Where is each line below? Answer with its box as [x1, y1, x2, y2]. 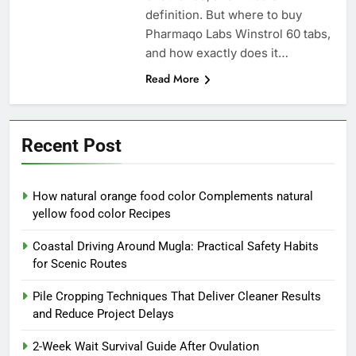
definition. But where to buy [145, 6, 302, 22]
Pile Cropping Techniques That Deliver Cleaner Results [33, 288, 321, 304]
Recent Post [21, 133, 122, 157]
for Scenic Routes [33, 256, 127, 271]
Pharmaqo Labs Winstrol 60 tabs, [145, 25, 331, 41]
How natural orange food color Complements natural [33, 188, 313, 203]
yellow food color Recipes [33, 206, 171, 221]
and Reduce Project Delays [33, 306, 174, 321]
